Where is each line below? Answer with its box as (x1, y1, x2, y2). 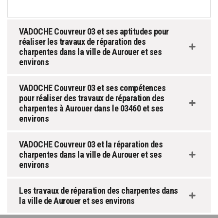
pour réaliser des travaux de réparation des (19, 93, 164, 104)
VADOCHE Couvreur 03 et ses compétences (19, 83, 165, 93)
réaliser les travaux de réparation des (19, 36, 145, 47)
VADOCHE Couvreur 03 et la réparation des (19, 139, 163, 150)
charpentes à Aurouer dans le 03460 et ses (19, 103, 163, 114)
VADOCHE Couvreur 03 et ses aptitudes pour (19, 26, 169, 37)
